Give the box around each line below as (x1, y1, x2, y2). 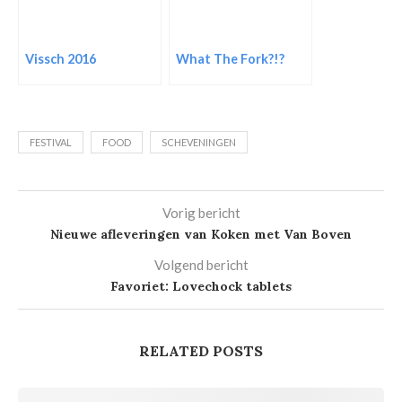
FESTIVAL (30, 135, 72, 148)
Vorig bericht (162, 204, 240, 221)
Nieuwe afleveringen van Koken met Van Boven (50, 225, 352, 242)
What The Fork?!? (176, 50, 284, 66)
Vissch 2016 (25, 50, 96, 66)
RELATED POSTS (139, 341, 263, 360)
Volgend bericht (153, 256, 249, 273)
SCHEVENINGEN (162, 135, 236, 148)
